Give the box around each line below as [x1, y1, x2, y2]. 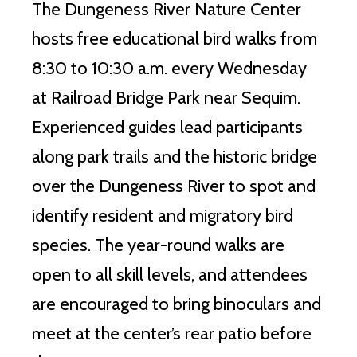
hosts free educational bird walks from [32, 27, 317, 49]
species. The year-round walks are [32, 233, 284, 256]
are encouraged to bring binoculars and [32, 292, 321, 315]
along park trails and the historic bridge [32, 145, 317, 167]
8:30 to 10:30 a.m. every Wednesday [32, 57, 307, 79]
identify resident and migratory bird [32, 204, 293, 226]
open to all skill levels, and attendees [32, 263, 308, 285]
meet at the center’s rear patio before [32, 322, 312, 344]
